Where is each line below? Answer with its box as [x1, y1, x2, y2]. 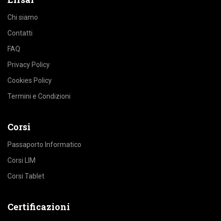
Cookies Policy [7, 76, 52, 85]
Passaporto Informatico [7, 141, 84, 149]
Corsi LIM [7, 156, 36, 165]
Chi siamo [7, 13, 39, 22]
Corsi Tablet [7, 172, 44, 181]
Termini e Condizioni [7, 92, 71, 101]
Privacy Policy [7, 61, 50, 69]
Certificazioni [7, 201, 70, 213]
